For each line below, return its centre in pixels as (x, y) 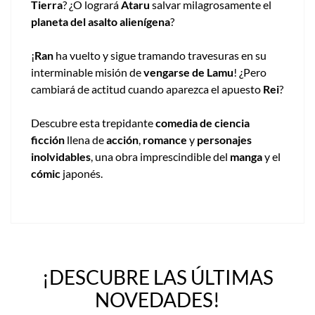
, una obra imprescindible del (160, 157)
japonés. (82, 174)
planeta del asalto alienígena (101, 22)
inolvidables (61, 157)
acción (122, 140)
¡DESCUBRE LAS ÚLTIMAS (157, 277)
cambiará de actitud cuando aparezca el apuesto (147, 89)
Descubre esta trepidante (93, 123)
